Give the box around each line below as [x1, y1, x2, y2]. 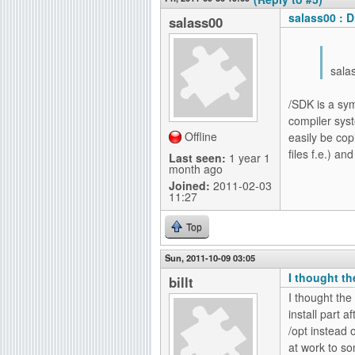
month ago [169, 161, 223, 177]
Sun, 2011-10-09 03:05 [165, 251, 255, 264]
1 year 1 [226, 150, 270, 166]
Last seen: [169, 150, 226, 166]
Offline [185, 128, 217, 144]
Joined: [169, 177, 210, 193]
